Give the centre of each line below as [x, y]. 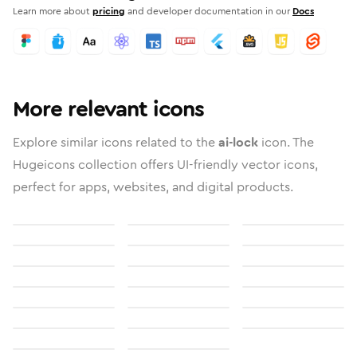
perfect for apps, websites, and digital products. [153, 187]
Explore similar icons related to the [116, 142]
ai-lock [238, 142]
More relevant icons [108, 109]
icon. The [286, 142]
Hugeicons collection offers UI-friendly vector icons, [165, 165]
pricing [109, 11]
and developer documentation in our [209, 11]
